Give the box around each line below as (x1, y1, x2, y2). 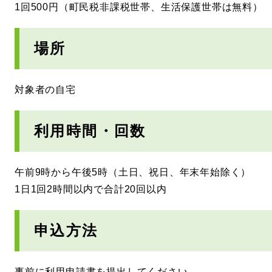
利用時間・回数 (34, 123, 146, 140)
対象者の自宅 (15, 84, 76, 95)
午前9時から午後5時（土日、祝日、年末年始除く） (15, 167, 251, 178)
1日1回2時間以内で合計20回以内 (15, 184, 167, 195)
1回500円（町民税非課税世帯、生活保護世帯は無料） (15, 2, 263, 13)
